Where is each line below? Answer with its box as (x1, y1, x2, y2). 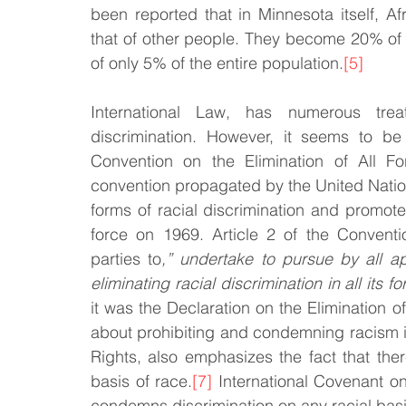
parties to (91, 248, 162, 269)
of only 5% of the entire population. (91, 53, 343, 73)
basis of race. (91, 371, 192, 391)
